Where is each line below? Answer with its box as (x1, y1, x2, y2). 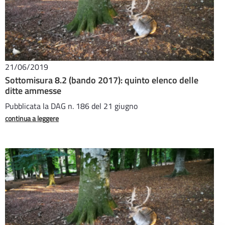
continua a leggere (5, 113, 59, 124)
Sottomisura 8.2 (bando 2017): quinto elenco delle (5, 73, 198, 87)
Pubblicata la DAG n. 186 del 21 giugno (5, 100, 138, 112)
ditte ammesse (5, 84, 61, 97)
